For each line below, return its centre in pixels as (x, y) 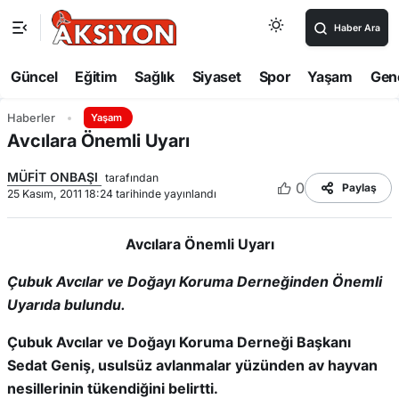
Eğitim (96, 77)
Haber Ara (357, 28)
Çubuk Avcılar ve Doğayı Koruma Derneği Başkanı (179, 342)
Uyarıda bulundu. (66, 305)
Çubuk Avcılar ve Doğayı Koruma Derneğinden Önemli (195, 281)
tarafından (132, 177)
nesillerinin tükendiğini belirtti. (113, 388)
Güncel (34, 77)
